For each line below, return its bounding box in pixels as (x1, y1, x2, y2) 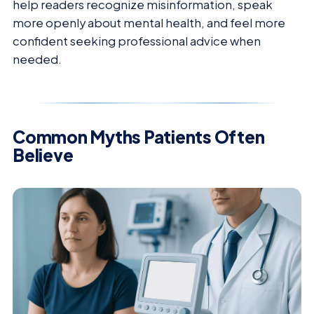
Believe (13, 144, 74, 165)
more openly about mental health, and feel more (13, 15, 285, 30)
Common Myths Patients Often (13, 125, 265, 147)
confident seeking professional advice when (13, 33, 261, 48)
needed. (13, 51, 62, 67)
